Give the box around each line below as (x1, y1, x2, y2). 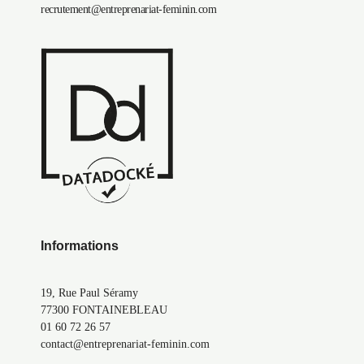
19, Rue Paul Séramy (41, 287, 138, 300)
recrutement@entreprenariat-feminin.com (41, 3, 216, 15)
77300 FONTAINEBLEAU (41, 304, 167, 317)
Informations (41, 239, 119, 253)
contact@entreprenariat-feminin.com (41, 338, 210, 351)
